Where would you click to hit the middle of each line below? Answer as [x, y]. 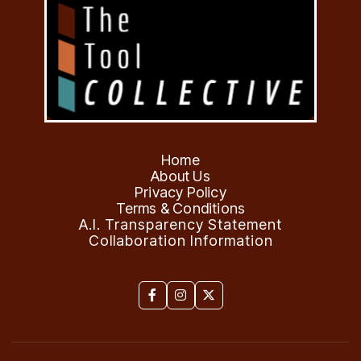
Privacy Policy [180, 192]
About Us [180, 176]
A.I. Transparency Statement [180, 224]
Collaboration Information [180, 240]
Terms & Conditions [180, 208]
